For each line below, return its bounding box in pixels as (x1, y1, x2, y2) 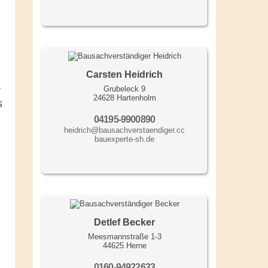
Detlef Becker (94, 217, 155, 228)
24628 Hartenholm (93, 93, 156, 103)
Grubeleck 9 (103, 84, 145, 94)
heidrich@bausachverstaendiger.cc (64, 126, 185, 135)
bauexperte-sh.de (95, 135, 154, 144)
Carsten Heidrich (86, 69, 163, 80)
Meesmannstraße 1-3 (87, 232, 162, 242)
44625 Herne (102, 241, 147, 251)
